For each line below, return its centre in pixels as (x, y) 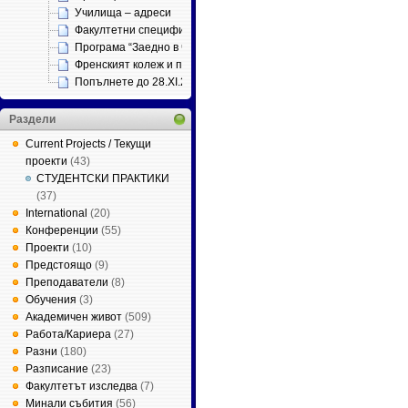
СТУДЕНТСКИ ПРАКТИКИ (103, 178)
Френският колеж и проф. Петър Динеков (182, 65)
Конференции (62, 230)
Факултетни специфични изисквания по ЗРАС (193, 30)
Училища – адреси (123, 13)
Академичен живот (74, 317)
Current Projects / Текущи (88, 144)
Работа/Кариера (68, 334)
